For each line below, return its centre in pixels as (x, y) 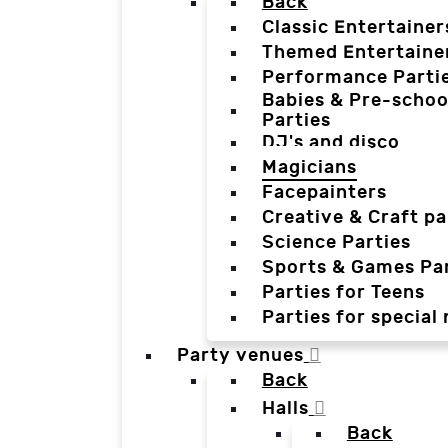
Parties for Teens (343, 293)
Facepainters (324, 193)
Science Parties (336, 243)
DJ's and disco (330, 143)
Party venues (240, 356)
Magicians (309, 168)
